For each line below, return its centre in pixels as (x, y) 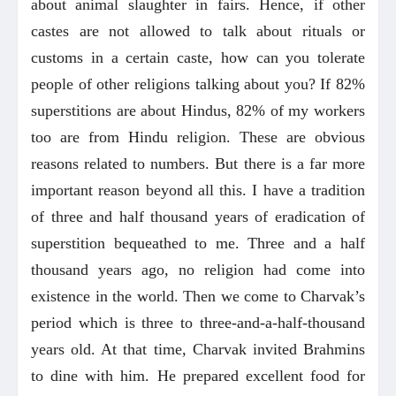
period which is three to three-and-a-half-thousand (198, 322)
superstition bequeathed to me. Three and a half (198, 243)
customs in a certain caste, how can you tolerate (198, 57)
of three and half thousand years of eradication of (198, 216)
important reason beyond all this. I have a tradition (198, 190)
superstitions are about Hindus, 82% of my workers (198, 110)
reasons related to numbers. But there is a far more (198, 163)
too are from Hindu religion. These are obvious (198, 137)
